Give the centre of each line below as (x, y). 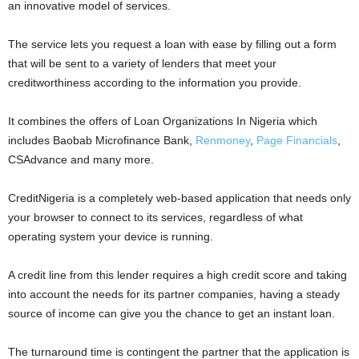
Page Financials (297, 140)
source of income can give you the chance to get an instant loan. (171, 313)
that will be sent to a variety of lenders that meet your (142, 63)
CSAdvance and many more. (81, 159)
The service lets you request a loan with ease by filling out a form (172, 44)
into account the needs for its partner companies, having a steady (174, 294)
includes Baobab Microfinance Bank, (102, 140)
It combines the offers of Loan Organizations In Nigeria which (163, 121)
